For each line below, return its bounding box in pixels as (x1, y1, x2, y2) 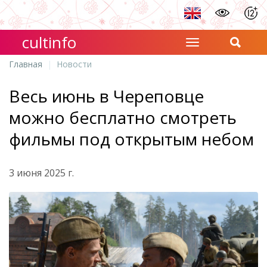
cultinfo (22, 32, 77, 53)
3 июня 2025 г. (9, 166, 74, 179)
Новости (57, 58, 92, 70)
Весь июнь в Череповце (9, 85, 204, 107)
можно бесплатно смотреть (9, 106, 237, 129)
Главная (9, 58, 42, 70)
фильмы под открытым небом (9, 128, 254, 150)
